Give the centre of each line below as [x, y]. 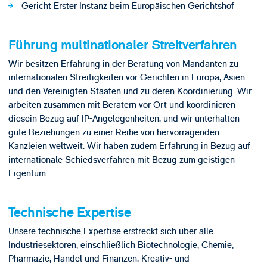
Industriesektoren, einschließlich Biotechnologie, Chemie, [121, 245]
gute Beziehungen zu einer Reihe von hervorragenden [114, 132]
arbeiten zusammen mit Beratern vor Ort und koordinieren [122, 105]
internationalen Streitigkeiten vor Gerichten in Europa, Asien [126, 77]
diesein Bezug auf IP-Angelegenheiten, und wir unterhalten [124, 118]
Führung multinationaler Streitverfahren [122, 46]
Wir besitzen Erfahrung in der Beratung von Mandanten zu [123, 63]
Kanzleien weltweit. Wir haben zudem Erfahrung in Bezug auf [129, 146]
